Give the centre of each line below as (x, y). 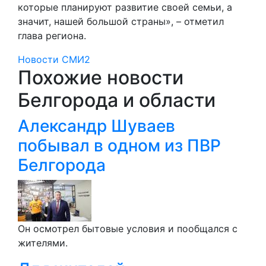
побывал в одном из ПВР (119, 145)
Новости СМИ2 (54, 59)
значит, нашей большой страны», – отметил (121, 21)
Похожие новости (101, 77)
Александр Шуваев (96, 126)
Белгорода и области (117, 100)
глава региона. (52, 35)
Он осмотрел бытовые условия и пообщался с (128, 228)
